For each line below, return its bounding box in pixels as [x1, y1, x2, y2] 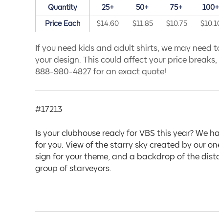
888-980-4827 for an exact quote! [35, 68, 166, 76]
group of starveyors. [35, 165, 111, 173]
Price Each [45, 20, 80, 27]
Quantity [48, 4, 77, 11]
